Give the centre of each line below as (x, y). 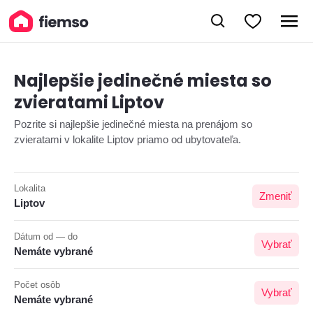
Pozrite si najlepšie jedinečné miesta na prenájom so (133, 124)
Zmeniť (276, 196)
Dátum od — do (46, 236)
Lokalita (30, 188)
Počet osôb (37, 285)
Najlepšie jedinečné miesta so (143, 81)
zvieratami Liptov (89, 102)
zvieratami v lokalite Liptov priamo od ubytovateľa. (128, 139)
